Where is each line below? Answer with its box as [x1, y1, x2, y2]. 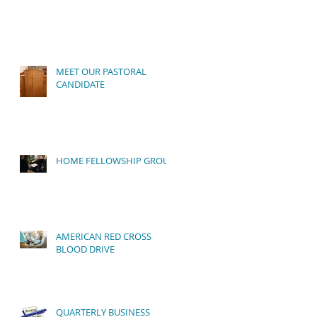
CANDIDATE [56, 78, 105, 91]
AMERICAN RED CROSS [56, 230, 151, 243]
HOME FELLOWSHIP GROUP [56, 154, 175, 167]
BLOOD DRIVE [56, 243, 115, 255]
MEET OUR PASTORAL [56, 65, 146, 78]
